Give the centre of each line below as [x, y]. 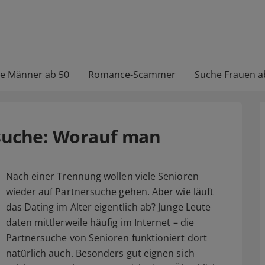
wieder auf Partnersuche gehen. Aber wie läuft [110, 192]
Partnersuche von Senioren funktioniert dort [106, 238]
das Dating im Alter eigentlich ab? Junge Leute [108, 207]
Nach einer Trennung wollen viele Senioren [102, 176]
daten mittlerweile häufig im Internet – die [100, 222]
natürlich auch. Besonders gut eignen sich [100, 253]
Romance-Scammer [132, 75]
